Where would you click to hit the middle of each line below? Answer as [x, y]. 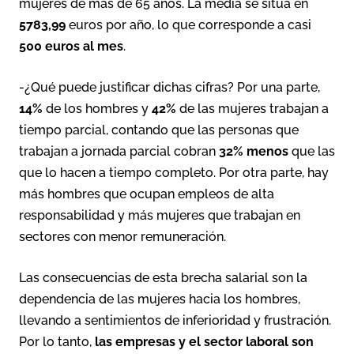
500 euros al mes [71, 46]
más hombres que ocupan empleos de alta [147, 194]
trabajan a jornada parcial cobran [119, 151]
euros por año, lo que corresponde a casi [188, 24]
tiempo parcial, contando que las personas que [159, 130]
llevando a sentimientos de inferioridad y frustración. [175, 320]
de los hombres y [99, 108]
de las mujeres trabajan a [252, 108]
